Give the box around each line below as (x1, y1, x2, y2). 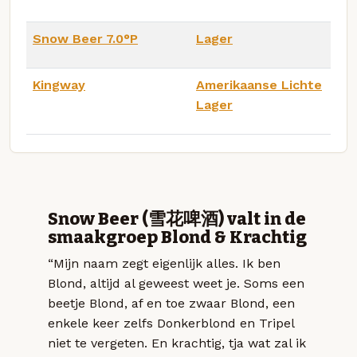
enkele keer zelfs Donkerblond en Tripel (48, 315, 294, 331)
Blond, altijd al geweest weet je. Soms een (48, 275, 304, 291)
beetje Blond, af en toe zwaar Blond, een (48, 295, 295, 311)
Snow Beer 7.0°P (33, 30, 138, 46)
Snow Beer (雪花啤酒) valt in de (48, 208, 306, 229)
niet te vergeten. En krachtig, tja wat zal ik (48, 335, 306, 351)
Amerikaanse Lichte (196, 76, 322, 92)
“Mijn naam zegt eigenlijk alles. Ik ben (48, 255, 280, 271)
